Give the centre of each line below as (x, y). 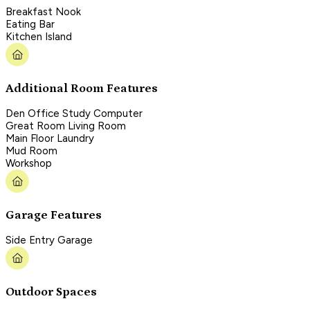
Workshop (29, 164)
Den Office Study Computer (74, 114)
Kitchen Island (39, 37)
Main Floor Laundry (50, 139)
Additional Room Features (82, 88)
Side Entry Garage (49, 240)
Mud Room (31, 151)
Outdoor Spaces (51, 292)
